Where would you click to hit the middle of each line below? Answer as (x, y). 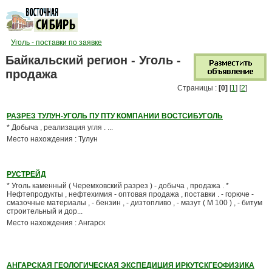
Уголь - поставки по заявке (56, 42)
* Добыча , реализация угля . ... (60, 127)
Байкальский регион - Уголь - (93, 60)
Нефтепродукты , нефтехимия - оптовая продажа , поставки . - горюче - (130, 194)
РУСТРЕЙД (26, 174)
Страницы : (198, 88)
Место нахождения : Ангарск (56, 223)
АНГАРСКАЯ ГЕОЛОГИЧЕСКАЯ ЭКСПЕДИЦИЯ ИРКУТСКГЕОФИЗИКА (131, 265)
